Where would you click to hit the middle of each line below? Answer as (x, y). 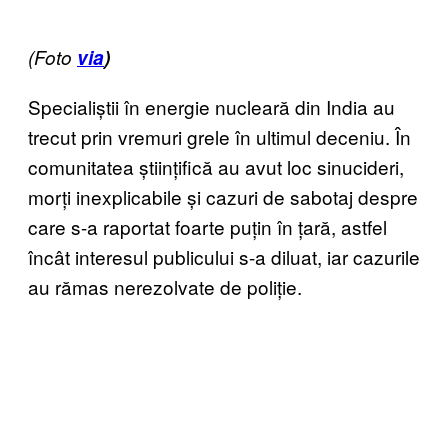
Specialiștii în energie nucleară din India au (211, 106)
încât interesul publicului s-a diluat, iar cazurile (224, 256)
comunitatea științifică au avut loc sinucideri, (216, 166)
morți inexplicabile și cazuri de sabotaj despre (223, 196)
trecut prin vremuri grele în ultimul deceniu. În (219, 136)
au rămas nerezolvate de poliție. (165, 286)
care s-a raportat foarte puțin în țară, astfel (207, 226)
